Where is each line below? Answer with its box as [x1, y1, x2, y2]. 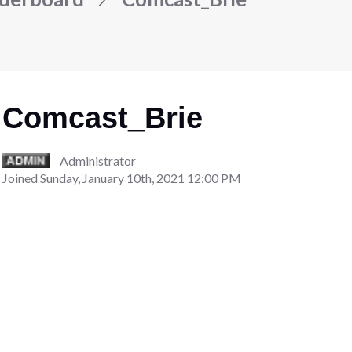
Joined [2, 170, 41, 185]
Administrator [59, 152, 136, 168]
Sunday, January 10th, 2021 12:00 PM [40, 170, 242, 185]
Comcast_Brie [2, 101, 203, 134]
